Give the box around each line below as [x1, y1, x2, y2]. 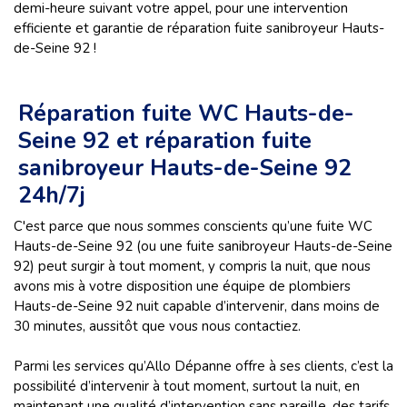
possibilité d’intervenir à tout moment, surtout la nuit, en [14, 377, 360, 395]
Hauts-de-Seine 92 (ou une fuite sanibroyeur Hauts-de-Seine [14, 237, 392, 255]
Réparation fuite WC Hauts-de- [18, 98, 354, 129]
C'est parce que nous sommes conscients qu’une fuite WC [14, 217, 372, 235]
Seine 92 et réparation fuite [18, 125, 312, 156]
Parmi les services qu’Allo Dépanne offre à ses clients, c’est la [14, 357, 393, 375]
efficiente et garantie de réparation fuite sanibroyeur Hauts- [14, 19, 384, 37]
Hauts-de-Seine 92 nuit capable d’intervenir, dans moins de [14, 297, 380, 315]
